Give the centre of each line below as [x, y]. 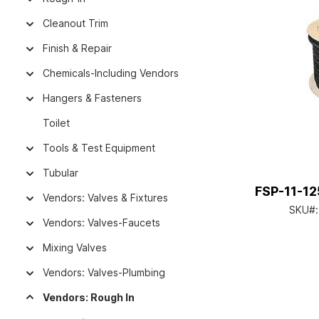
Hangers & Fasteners [92, 98]
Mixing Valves [75, 247]
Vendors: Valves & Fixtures [105, 198]
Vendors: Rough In [89, 297]
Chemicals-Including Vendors [111, 73]
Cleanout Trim [75, 23]
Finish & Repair [77, 48]
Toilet [56, 123]
